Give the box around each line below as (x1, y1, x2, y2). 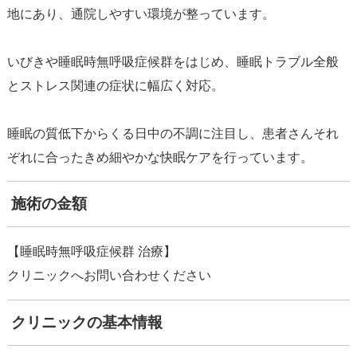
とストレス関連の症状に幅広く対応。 (6, 76, 224, 94)
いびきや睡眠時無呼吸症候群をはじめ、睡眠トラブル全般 (6, 52, 339, 70)
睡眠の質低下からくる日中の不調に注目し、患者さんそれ (6, 124, 339, 142)
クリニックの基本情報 (10, 313, 163, 331)
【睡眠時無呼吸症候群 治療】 (6, 242, 176, 261)
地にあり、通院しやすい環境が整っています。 (6, 4, 275, 22)
